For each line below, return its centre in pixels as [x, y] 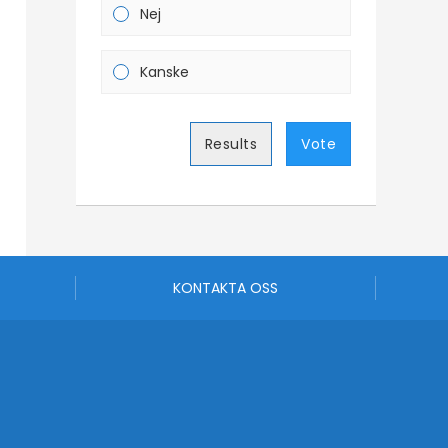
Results [230, 144]
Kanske [164, 71]
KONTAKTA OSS [225, 288]
